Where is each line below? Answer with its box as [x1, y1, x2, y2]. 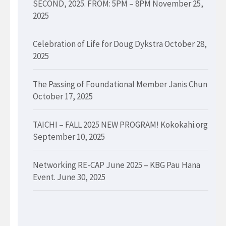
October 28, [164, 38, 207, 50]
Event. [33, 172, 55, 183]
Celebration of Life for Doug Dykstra [33, 38, 163, 50]
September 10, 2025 [33, 131, 105, 143]
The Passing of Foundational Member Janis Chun [33, 79, 207, 90]
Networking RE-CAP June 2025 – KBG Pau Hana [33, 159, 200, 171]
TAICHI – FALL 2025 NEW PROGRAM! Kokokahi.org [33, 119, 208, 131]
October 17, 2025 [33, 91, 93, 102]
